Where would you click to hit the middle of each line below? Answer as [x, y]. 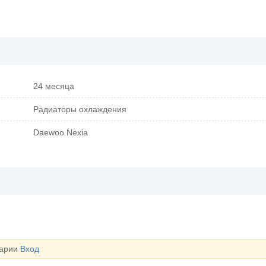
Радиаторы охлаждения [80, 110]
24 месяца [54, 86]
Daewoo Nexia [61, 133]
